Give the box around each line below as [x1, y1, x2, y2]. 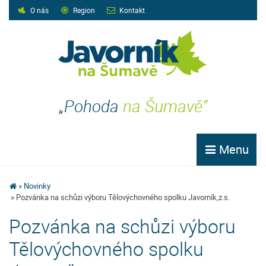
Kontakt [119, 5, 145, 15]
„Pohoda [59, 94, 123, 117]
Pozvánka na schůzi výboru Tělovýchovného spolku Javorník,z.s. [16, 192, 230, 202]
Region [73, 5, 95, 15]
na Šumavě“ [122, 94, 207, 117]
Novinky [24, 180, 51, 191]
